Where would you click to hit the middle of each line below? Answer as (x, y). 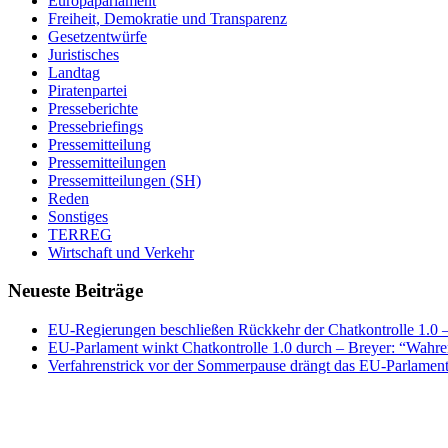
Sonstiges (78, 216)
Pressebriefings (95, 126)
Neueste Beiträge (75, 291)
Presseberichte (93, 108)
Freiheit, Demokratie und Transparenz (167, 18)
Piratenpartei (87, 90)
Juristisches (83, 54)
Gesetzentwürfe (97, 36)
